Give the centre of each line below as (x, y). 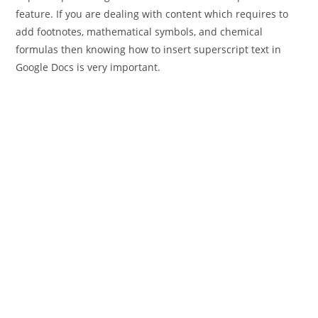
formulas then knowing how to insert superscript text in (149, 50)
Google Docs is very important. (88, 67)
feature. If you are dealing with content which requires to (152, 14)
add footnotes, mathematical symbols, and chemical (139, 32)
